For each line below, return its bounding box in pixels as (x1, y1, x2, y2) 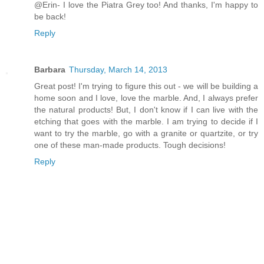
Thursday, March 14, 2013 (69, 64, 167, 74)
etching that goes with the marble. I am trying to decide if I (34, 116, 258, 126)
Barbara (34, 64, 65, 74)
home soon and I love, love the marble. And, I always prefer (34, 93, 258, 103)
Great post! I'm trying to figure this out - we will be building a (34, 81, 258, 91)
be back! (34, 11, 66, 21)
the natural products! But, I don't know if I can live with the (34, 104, 258, 114)
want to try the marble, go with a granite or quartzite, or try (34, 128, 258, 138)
